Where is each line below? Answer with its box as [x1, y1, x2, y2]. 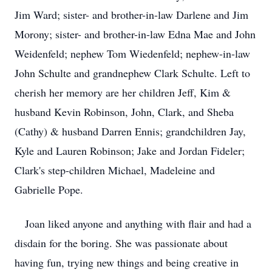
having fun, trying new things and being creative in [15, 255, 239, 270]
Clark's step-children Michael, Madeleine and [15, 163, 215, 177]
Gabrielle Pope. [15, 182, 83, 197]
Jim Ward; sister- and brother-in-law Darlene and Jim [15, 7, 248, 22]
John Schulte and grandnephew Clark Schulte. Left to [15, 66, 250, 80]
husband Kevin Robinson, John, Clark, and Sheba [15, 104, 234, 119]
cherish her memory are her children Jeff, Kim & [15, 85, 231, 100]
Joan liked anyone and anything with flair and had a [15, 216, 251, 231]
